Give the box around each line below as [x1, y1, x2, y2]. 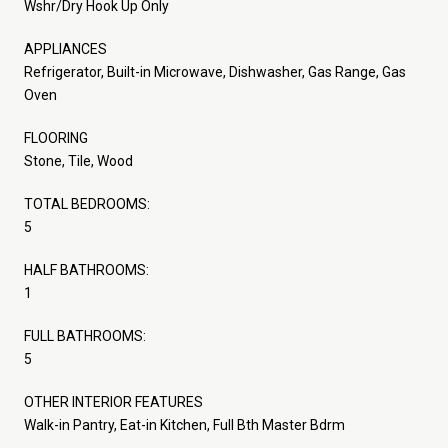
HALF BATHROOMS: [24, 261, 149, 278]
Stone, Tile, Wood [24, 152, 133, 169]
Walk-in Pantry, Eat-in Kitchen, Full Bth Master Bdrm [24, 416, 345, 433]
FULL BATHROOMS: [24, 327, 146, 344]
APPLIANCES [24, 40, 107, 57]
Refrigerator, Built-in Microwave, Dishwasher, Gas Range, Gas [24, 63, 406, 80]
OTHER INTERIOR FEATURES [24, 393, 203, 410]
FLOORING [24, 129, 88, 146]
